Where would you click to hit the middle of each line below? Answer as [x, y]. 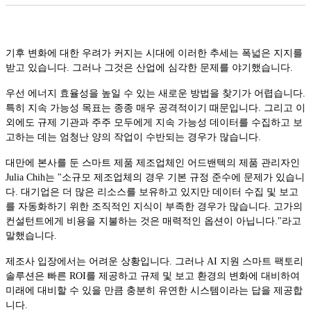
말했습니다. [31, 235]
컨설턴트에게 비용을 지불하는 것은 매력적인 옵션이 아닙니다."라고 [153, 221]
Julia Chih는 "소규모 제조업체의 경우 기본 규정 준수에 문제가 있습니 [155, 177]
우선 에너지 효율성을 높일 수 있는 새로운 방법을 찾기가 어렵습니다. [155, 93]
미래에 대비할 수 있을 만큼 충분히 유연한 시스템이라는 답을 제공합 [154, 290]
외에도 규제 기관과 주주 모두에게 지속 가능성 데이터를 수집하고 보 [154, 122]
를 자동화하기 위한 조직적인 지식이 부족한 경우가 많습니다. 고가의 [154, 206]
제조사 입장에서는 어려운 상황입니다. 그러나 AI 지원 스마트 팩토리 [154, 261]
